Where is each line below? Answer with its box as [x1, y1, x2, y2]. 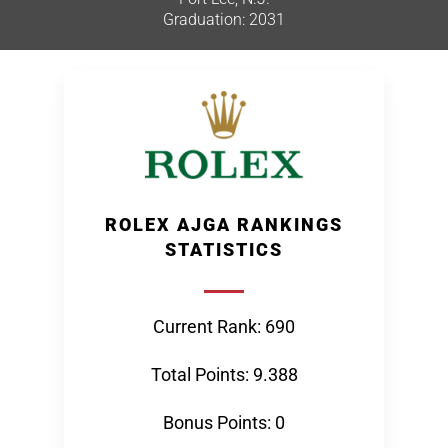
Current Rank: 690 [153, 316, 295, 337]
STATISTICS [165, 239, 283, 260]
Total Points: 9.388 [150, 364, 298, 385]
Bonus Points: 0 [163, 412, 285, 433]
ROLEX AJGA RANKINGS [105, 214, 343, 235]
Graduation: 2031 [163, 10, 285, 29]
